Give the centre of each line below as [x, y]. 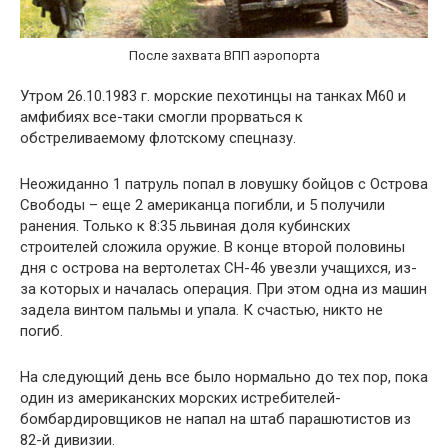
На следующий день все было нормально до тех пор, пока [224, 377]
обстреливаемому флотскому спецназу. [158, 138]
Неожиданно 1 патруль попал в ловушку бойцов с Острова [224, 184]
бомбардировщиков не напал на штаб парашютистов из [215, 419]
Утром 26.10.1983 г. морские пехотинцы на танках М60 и [213, 96]
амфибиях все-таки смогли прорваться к [161, 117]
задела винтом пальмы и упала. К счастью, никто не [201, 310]
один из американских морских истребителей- [180, 398]
